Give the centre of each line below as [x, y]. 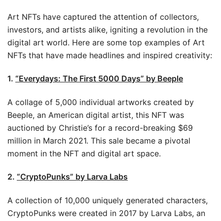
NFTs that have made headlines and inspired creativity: [110, 55]
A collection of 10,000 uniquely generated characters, [108, 200]
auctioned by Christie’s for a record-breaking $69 [100, 128]
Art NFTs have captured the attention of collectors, [103, 17]
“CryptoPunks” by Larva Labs [72, 176]
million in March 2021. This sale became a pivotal [99, 140]
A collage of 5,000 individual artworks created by [101, 102]
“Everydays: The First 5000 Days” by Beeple [99, 78]
